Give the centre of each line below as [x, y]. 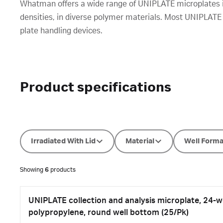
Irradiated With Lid [63, 141]
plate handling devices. [61, 31]
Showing [32, 170]
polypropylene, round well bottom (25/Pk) [109, 213]
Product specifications [96, 88]
